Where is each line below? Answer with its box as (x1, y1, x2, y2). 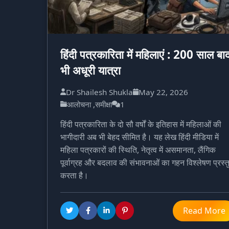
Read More (183, 204, 225, 216)
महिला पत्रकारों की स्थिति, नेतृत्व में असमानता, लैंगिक (60, 144, 216, 155)
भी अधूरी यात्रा (60, 62, 121, 78)
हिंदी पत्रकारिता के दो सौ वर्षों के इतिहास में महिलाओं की (60, 118, 221, 130)
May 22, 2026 (139, 86, 188, 97)
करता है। (60, 169, 88, 181)
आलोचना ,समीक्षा (67, 99, 112, 109)
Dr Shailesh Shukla (66, 86, 133, 97)
